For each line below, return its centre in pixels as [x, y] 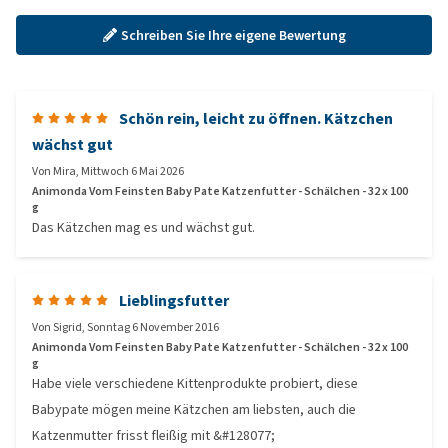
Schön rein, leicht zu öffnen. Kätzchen [256, 118]
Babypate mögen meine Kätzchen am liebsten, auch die [194, 409]
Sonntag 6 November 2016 [153, 327]
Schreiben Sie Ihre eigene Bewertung [233, 35]
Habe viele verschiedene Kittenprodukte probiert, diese [195, 383]
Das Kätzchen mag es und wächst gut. [143, 227]
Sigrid [67, 327]
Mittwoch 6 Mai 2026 [132, 171]
